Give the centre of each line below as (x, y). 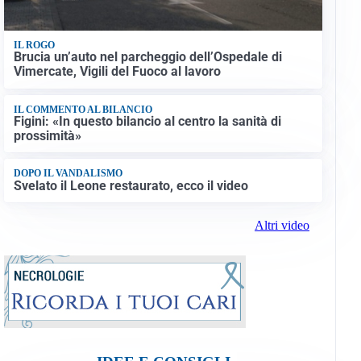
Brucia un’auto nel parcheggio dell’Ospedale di (147, 57)
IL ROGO (34, 45)
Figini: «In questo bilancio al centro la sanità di (147, 122)
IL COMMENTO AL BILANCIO (83, 109)
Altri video (282, 226)
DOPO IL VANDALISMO (68, 174)
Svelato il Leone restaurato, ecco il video (131, 185)
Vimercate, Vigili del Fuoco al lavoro (117, 72)
